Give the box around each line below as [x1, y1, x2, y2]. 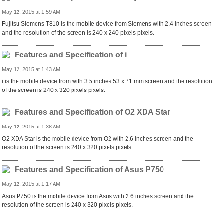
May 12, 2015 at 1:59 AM [2, 9, 60, 15]
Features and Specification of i [15, 51, 127, 59]
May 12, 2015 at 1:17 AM [2, 181, 60, 187]
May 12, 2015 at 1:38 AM [2, 124, 60, 129]
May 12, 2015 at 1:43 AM [2, 66, 60, 72]
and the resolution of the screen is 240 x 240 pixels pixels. [2, 29, 154, 36]
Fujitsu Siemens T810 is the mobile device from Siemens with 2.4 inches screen [2, 20, 212, 27]
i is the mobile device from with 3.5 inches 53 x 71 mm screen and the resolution [2, 78, 212, 85]
